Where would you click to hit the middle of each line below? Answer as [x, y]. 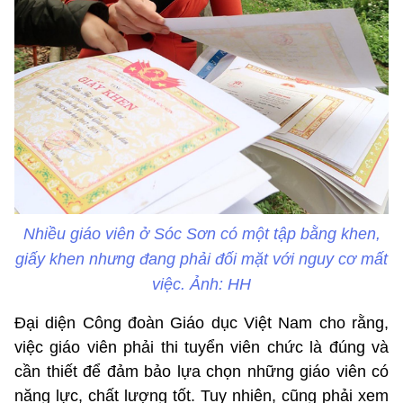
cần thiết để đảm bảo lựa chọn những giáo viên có [201, 372]
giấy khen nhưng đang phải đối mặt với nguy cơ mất [201, 260]
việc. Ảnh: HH [201, 285]
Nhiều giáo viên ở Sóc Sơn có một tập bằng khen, [201, 234]
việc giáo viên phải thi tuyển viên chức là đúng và [201, 348]
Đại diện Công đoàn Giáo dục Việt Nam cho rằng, [201, 323]
